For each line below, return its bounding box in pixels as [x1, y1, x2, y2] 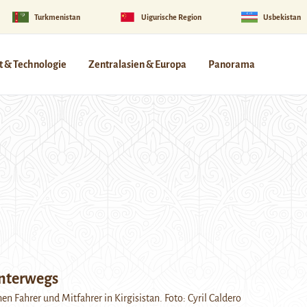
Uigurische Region [141, 12, 202, 21]
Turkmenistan [34, 12, 80, 21]
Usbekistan [262, 12, 301, 21]
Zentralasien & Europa [88, 59, 186, 70]
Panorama [208, 59, 255, 70]
